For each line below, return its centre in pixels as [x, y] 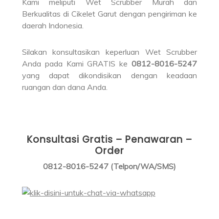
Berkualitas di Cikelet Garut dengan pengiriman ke [109, 13]
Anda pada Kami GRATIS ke [77, 63]
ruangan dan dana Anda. [65, 87]
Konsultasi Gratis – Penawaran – [109, 139]
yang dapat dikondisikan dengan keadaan [109, 75]
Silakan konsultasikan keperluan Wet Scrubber [109, 52]
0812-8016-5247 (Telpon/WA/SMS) [109, 166]
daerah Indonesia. [53, 25]
